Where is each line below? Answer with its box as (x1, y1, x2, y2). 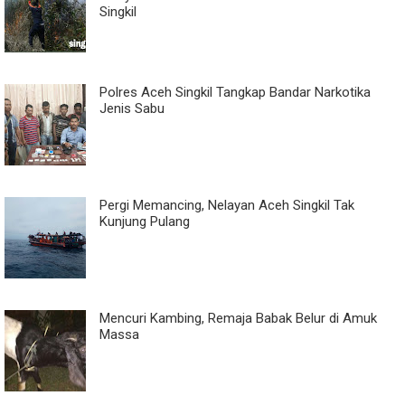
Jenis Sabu (99, 100, 165, 117)
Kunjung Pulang (99, 213, 190, 230)
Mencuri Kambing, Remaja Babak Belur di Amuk (99, 310, 377, 326)
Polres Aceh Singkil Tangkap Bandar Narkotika (99, 84, 371, 100)
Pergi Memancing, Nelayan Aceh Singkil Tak (99, 197, 354, 213)
